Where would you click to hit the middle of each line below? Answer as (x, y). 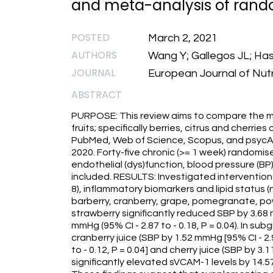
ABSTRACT (97, 95)
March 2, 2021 (183, 38)
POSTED (90, 37)
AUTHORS (94, 55)
